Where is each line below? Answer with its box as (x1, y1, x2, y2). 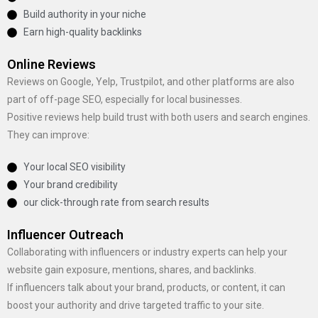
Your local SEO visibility (23, 161, 126, 172)
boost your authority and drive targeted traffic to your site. (7, 300, 264, 311)
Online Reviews (7, 57, 96, 72)
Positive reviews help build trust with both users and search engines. (7, 111, 310, 123)
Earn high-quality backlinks (23, 26, 142, 38)
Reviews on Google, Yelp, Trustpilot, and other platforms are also (7, 76, 295, 87)
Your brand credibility (23, 179, 118, 190)
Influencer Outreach (7, 227, 124, 242)
